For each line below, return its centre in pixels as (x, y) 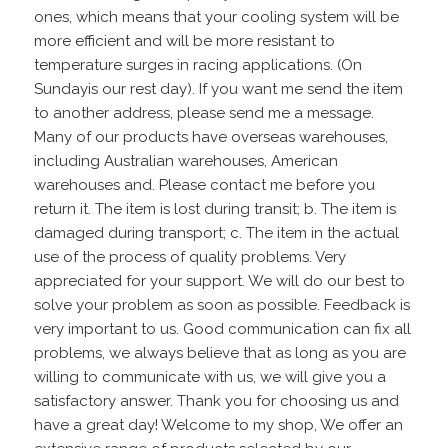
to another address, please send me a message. (204, 113)
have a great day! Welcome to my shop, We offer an (219, 425)
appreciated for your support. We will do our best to (220, 281)
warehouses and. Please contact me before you (205, 185)
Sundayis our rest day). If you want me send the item (219, 89)
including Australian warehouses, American (186, 161)
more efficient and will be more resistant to (185, 41)
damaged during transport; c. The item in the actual (217, 233)
